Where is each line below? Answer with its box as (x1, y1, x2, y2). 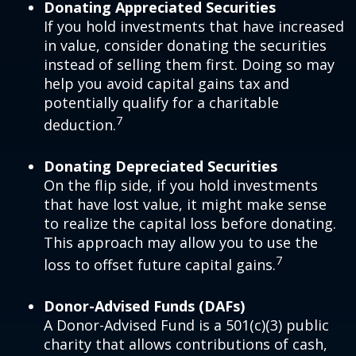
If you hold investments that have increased (44, 17, 344, 37)
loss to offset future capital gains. (44, 255, 276, 275)
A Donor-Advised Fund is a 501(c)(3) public (44, 315, 329, 335)
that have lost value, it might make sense (44, 195, 327, 215)
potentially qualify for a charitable (44, 93, 279, 113)
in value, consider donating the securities (44, 36, 327, 56)
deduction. (44, 115, 116, 135)
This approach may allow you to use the (44, 233, 318, 253)
